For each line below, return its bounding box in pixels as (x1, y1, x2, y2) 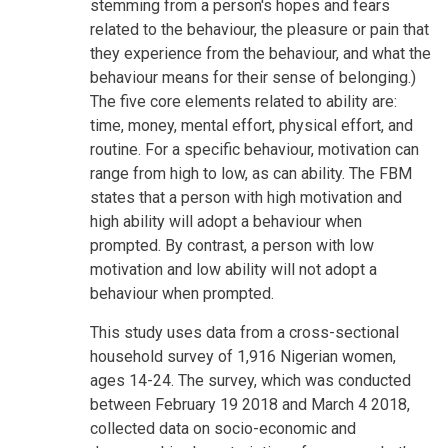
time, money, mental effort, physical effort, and (90, 115, 413, 135)
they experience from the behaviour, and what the (90, 43, 431, 63)
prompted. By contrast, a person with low (90, 235, 374, 255)
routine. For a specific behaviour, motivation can (90, 139, 419, 159)
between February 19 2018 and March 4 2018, (90, 394, 410, 414)
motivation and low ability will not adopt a (90, 259, 377, 279)
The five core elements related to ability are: (90, 91, 397, 111)
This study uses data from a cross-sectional (90, 322, 399, 342)
